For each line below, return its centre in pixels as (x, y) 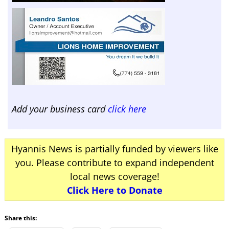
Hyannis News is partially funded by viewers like (114, 148)
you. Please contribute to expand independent (114, 162)
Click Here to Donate (114, 190)
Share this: (20, 218)
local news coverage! (114, 176)
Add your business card (60, 109)
